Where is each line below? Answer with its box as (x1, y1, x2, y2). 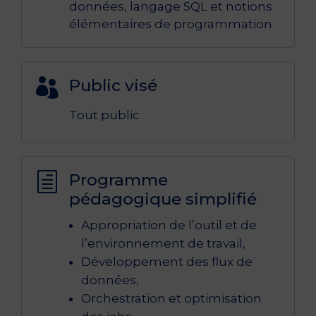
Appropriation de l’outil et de (81, 218, 257, 233)
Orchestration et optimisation (81, 291, 262, 306)
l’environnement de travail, (81, 236, 246, 251)
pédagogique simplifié (69, 189, 257, 209)
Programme (69, 170, 169, 190)
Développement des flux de (81, 255, 253, 269)
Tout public (69, 107, 140, 122)
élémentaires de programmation (69, 17, 273, 32)
